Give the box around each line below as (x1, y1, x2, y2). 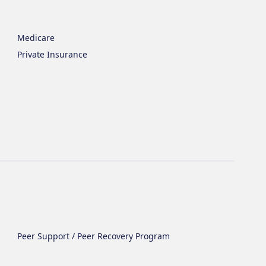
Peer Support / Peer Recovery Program (17, 230, 170, 242)
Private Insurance (17, 49, 88, 60)
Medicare (17, 32, 55, 43)
